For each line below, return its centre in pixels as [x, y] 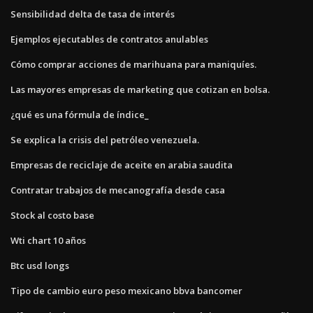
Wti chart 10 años [48, 240]
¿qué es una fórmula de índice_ [80, 114]
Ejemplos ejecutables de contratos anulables [109, 39]
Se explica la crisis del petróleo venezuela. [105, 139]
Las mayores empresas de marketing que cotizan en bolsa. [140, 89]
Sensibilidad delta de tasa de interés [93, 14]
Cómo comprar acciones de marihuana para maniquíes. [133, 64]
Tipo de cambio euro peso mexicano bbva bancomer [126, 290]
